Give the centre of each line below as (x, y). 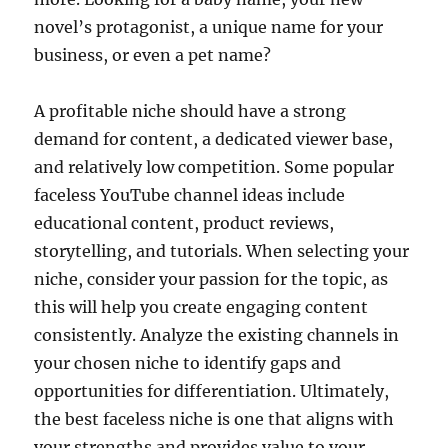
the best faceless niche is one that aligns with (214, 418)
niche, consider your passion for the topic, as (211, 278)
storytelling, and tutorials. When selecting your (222, 250)
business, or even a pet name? (153, 54)
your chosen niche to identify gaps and (188, 362)
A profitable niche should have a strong (190, 110)
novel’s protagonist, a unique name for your (209, 26)
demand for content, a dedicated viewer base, (214, 138)
